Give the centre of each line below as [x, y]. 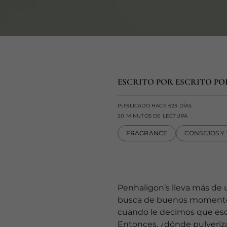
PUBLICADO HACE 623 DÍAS [155, 105]
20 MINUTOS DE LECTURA [153, 116]
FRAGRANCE [147, 133]
